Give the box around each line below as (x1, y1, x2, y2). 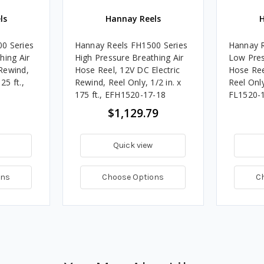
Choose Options (102, 171, 164, 182)
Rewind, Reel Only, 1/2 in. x (74, 76, 181, 88)
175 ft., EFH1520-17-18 (74, 88, 166, 100)
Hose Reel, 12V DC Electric (74, 64, 180, 75)
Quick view (113, 140, 153, 150)
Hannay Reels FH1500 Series (74, 39, 187, 51)
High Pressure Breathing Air (74, 51, 184, 63)
